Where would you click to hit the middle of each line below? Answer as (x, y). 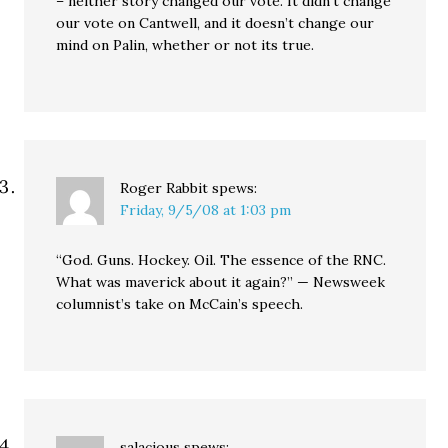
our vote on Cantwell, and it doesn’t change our (215, 23)
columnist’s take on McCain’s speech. (180, 304)
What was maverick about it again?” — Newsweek (221, 282)
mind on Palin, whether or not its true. (185, 45)
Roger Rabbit (164, 188)
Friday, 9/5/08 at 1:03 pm (206, 210)
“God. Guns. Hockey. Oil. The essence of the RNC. (221, 260)
